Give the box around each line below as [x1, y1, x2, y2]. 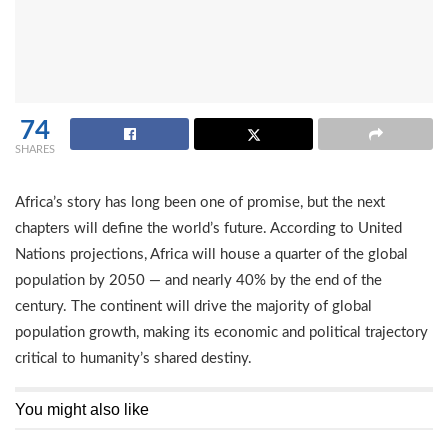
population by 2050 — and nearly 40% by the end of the [15, 272, 382, 288]
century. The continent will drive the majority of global [15, 298, 372, 314]
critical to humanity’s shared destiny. [15, 350, 252, 366]
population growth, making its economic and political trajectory [15, 324, 428, 340]
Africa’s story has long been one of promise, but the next [15, 194, 385, 210]
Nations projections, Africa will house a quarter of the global [15, 246, 408, 262]
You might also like [15, 400, 149, 418]
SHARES [15, 143, 55, 155]
